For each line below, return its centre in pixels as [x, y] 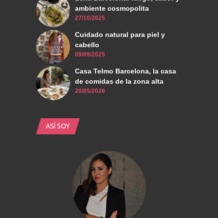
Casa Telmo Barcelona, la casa [126, 71]
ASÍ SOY [58, 126]
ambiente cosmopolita [112, 9]
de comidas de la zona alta [119, 82]
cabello [87, 45]
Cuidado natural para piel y [120, 35]
